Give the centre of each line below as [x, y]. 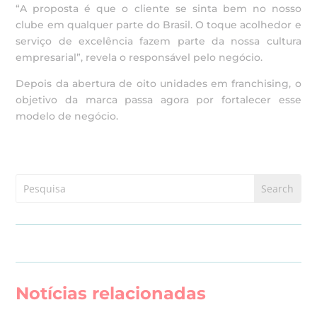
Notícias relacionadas [111, 293]
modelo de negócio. [67, 116]
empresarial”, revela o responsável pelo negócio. [139, 57]
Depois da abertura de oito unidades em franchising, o [158, 83]
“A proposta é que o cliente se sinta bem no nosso [158, 8]
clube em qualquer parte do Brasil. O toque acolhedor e [158, 25]
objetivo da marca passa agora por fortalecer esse [158, 100]
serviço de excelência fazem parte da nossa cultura [158, 41]
